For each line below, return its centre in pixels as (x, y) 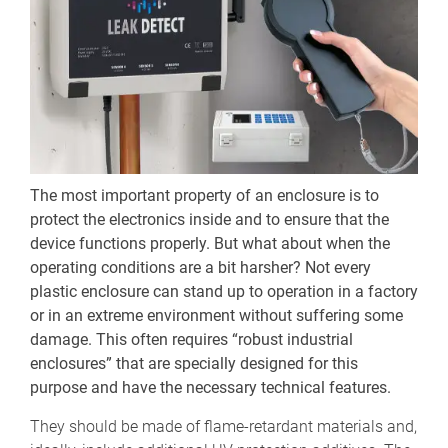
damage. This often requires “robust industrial (191, 339)
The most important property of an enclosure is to (204, 195)
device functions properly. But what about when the (210, 243)
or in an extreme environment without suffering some (216, 315)
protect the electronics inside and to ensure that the (209, 219)
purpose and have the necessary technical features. (210, 387)
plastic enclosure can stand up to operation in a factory (224, 291)
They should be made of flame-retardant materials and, (223, 426)
